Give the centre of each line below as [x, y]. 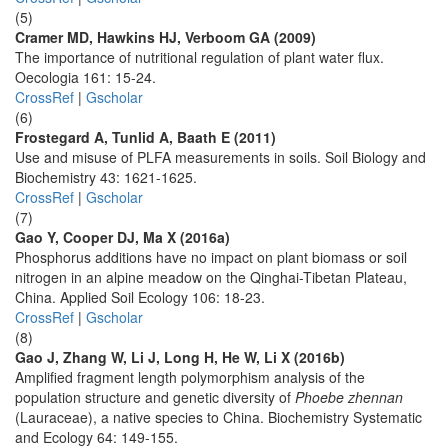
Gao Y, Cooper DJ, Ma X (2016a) [122, 237]
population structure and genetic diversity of [155, 397]
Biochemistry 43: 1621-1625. [106, 177]
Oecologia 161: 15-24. [85, 77]
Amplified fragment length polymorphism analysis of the [190, 377]
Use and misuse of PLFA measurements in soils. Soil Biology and [220, 157]
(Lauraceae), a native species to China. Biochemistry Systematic [218, 417]
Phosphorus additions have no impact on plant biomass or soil [211, 257]
